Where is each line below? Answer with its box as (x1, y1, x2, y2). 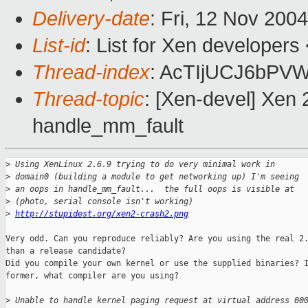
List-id (32, 34, 85, 57)
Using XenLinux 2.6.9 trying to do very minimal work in (10, 159, 280, 170)
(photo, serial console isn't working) (10, 197, 198, 207)
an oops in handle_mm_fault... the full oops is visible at (10, 184, 299, 195)
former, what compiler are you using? (5, 271, 179, 281)
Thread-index (32, 61, 150, 84)
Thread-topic (32, 88, 144, 111)
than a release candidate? (5, 246, 126, 256)
